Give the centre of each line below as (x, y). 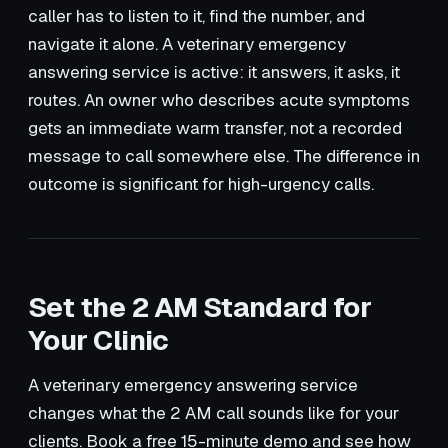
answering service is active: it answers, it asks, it (214, 71)
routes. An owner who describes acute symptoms (219, 99)
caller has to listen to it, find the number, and (196, 15)
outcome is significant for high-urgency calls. (201, 183)
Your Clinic (98, 339)
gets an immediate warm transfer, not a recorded (215, 127)
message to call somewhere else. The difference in (224, 155)
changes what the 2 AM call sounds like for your (213, 412)
